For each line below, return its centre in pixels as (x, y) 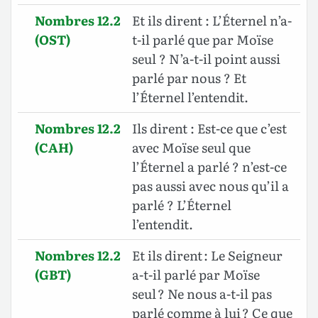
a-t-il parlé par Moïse (196, 275)
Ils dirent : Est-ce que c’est (209, 128)
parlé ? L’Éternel (182, 205)
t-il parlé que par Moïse (203, 40)
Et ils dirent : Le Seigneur (207, 256)
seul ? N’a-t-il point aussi (206, 59)
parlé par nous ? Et (189, 78)
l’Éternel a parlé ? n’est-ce (209, 167)
